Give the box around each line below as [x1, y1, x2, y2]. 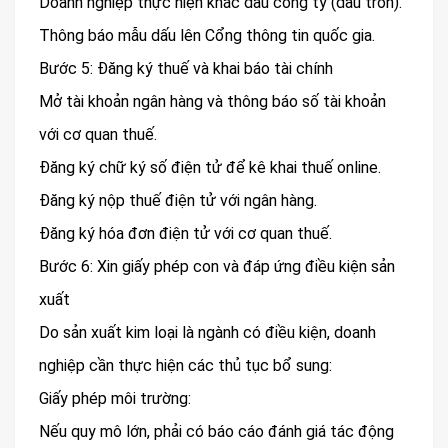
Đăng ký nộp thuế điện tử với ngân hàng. [39, 190, 317, 210]
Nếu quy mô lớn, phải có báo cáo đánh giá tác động [39, 421, 394, 441]
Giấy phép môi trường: [39, 388, 191, 408]
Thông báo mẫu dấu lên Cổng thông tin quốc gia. [39, 25, 375, 45]
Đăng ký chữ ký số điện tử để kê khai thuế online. [39, 157, 381, 177]
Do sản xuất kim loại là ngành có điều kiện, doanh [39, 322, 376, 342]
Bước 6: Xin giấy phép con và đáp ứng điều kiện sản [39, 256, 395, 276]
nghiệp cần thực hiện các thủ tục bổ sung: [39, 355, 332, 375]
